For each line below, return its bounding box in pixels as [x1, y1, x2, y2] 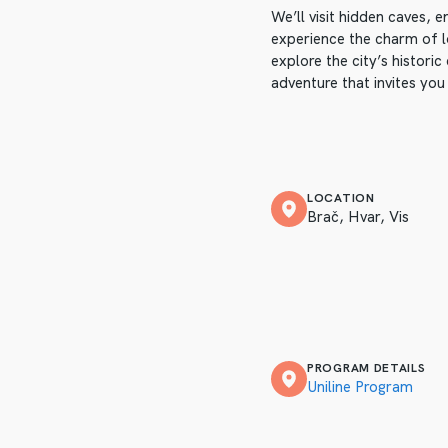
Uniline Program [307, 377, 413, 397]
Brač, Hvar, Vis [307, 207, 409, 227]
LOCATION [307, 190, 375, 206]
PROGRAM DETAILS [307, 360, 426, 376]
